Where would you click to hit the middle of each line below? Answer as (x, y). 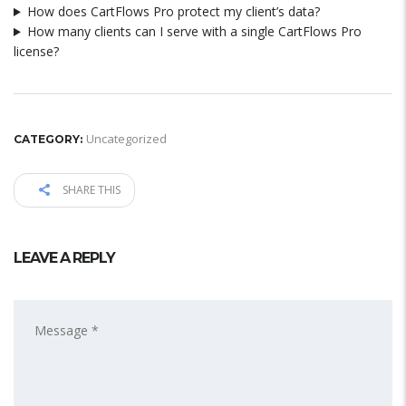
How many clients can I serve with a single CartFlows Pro (194, 31)
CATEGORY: (48, 139)
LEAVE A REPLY (64, 258)
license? (36, 51)
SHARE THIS (90, 190)
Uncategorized (126, 139)
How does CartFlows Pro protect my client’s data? (173, 11)
